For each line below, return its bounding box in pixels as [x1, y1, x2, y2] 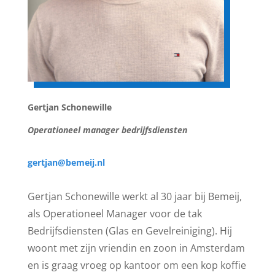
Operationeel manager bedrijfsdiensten [27, 124, 187, 136]
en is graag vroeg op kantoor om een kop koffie [27, 258, 246, 272]
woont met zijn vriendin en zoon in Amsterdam [27, 241, 245, 255]
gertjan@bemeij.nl [27, 157, 105, 168]
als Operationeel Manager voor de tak [27, 207, 202, 220]
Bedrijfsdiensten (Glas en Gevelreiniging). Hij [27, 224, 232, 238]
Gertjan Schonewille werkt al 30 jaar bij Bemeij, [27, 190, 242, 203]
